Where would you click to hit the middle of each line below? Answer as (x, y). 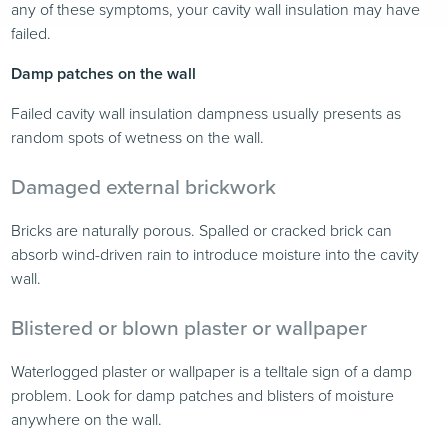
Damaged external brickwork (144, 187)
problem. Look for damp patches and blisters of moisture (203, 396)
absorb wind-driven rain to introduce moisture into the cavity (215, 255)
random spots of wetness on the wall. (138, 138)
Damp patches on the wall (104, 74)
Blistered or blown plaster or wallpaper (189, 328)
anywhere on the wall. (87, 420)
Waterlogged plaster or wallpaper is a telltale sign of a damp (212, 372)
